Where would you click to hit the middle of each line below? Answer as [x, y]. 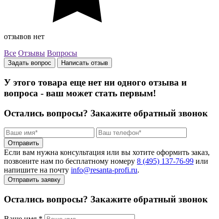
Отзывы [32, 53]
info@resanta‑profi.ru [104, 170]
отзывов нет [24, 37]
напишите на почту [37, 170]
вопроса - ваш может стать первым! [80, 93]
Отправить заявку [34, 180]
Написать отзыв [85, 63]
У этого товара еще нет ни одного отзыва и [95, 82]
